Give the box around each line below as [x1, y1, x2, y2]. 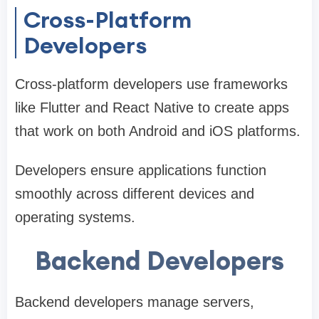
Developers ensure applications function [15, 162, 266, 179]
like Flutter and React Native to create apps [15, 100, 289, 116]
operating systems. [15, 209, 135, 226]
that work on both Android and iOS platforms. [15, 123, 300, 140]
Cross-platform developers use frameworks [15, 76, 288, 93]
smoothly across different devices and [15, 186, 254, 202]
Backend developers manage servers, [15, 294, 254, 310]
